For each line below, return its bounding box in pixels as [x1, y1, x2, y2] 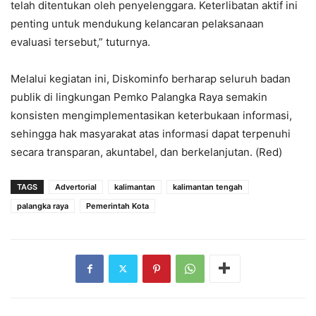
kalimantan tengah [173, 181, 243, 192]
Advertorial [55, 181, 97, 192]
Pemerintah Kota [86, 200, 149, 211]
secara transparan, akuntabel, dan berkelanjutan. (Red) [11, 145, 282, 159]
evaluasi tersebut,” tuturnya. [11, 35, 150, 49]
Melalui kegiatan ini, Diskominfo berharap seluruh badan [11, 71, 291, 85]
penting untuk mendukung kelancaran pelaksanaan [11, 16, 264, 30]
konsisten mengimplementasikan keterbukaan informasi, [11, 108, 292, 122]
